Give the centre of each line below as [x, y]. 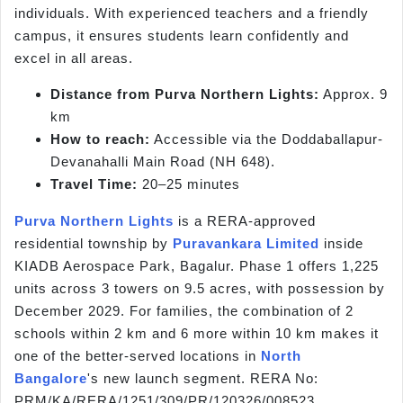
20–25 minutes [189, 184]
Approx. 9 [354, 94]
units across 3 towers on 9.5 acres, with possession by [200, 288]
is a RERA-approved [245, 220]
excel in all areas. [74, 58]
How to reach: [100, 139]
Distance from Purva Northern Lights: [185, 94]
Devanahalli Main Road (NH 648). [163, 161]
